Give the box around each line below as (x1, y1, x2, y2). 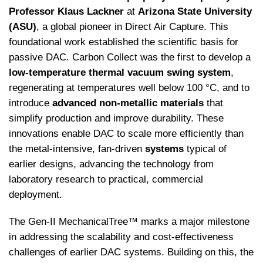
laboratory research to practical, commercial (9, 173, 203, 185)
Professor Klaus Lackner (9, 5, 124, 17)
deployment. (9, 188, 62, 200)
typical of (184, 143, 227, 154)
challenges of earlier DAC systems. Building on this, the (9, 246, 254, 258)
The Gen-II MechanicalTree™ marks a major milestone (9, 215, 249, 227)
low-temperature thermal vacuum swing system (9, 66, 231, 78)
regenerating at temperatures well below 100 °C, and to (9, 82, 249, 93)
